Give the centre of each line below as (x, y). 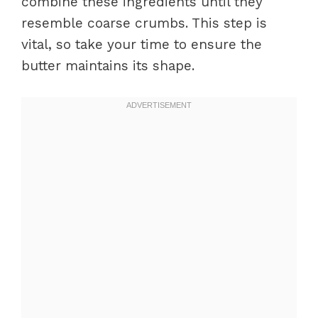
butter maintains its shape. (108, 66)
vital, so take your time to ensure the (142, 44)
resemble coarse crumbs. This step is (144, 23)
